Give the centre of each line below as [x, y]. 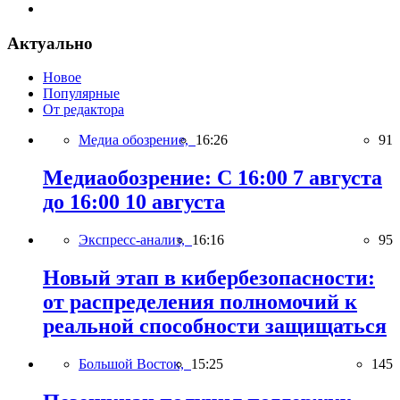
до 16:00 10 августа [134, 202]
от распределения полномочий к [200, 302]
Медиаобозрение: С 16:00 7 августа [212, 178]
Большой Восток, [135, 363]
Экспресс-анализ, [135, 240]
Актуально [50, 43]
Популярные [81, 94]
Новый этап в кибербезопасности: [209, 278]
